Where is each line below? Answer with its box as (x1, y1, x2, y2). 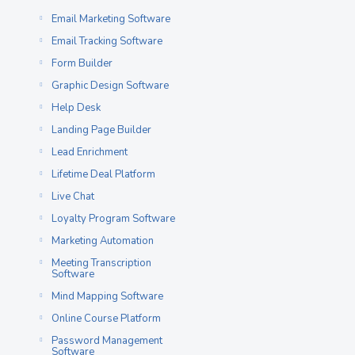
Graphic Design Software (52, 78, 169, 93)
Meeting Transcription (52, 256, 151, 270)
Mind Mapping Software (52, 289, 163, 303)
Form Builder (52, 56, 113, 71)
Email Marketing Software (52, 12, 170, 26)
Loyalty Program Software (52, 212, 175, 226)
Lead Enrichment (52, 145, 128, 159)
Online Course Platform (52, 311, 161, 326)
